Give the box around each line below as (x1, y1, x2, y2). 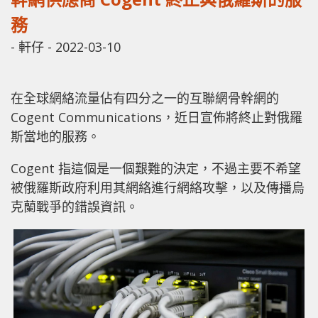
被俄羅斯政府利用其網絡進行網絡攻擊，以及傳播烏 (11, 178, 305, 196)
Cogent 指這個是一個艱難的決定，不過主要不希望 (11, 159, 301, 177)
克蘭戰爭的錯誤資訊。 (11, 197, 138, 215)
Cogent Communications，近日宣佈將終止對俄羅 (11, 108, 302, 126)
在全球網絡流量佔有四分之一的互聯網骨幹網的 (11, 89, 279, 106)
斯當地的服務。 (11, 127, 100, 145)
